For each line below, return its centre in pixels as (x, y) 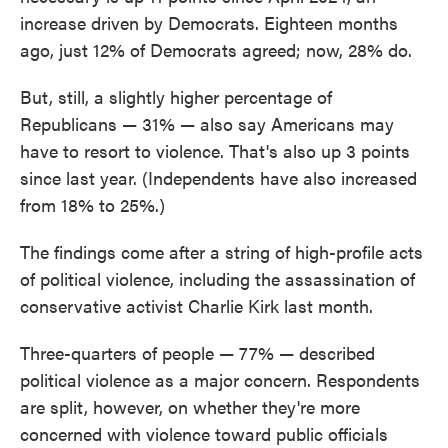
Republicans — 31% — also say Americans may (207, 123)
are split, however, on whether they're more (190, 406)
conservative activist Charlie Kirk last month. (196, 305)
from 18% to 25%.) (92, 204)
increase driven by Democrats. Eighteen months (209, 22)
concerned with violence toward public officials (204, 433)
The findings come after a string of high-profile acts (221, 251)
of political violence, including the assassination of (217, 278)
